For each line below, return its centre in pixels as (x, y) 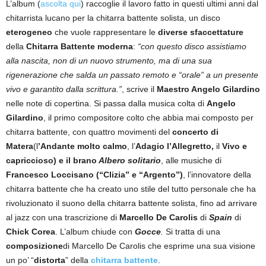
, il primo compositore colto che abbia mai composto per (148, 117)
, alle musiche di (191, 160)
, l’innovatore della (217, 174)
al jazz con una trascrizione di (63, 217)
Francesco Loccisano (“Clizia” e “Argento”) (94, 174)
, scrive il (139, 89)
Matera (20, 146)
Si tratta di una (192, 231)
